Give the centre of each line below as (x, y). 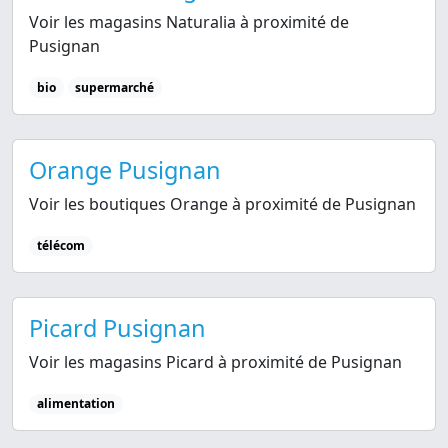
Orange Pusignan (125, 169)
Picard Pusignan (117, 327)
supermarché (115, 87)
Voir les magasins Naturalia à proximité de (189, 21)
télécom (60, 245)
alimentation (75, 403)
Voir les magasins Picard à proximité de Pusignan (215, 361)
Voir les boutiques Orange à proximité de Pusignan (222, 203)
